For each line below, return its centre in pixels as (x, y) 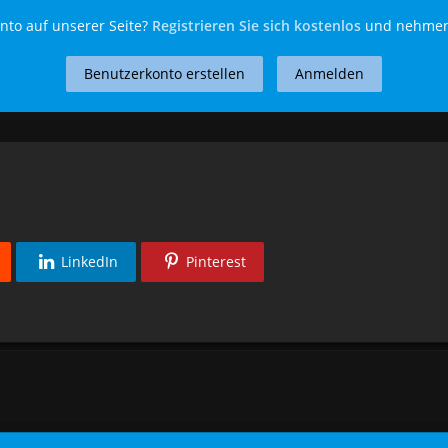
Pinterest (216, 262)
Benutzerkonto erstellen (164, 74)
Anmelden (329, 74)
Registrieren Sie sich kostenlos (256, 26)
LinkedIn (90, 262)
